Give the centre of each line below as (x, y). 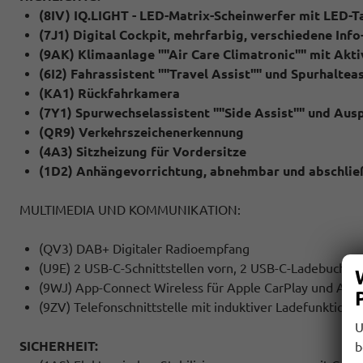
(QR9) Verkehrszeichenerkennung (141, 132)
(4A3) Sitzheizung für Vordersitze (143, 151)
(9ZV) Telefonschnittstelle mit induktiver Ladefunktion (195, 307)
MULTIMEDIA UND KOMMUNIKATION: (130, 209)
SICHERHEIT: (59, 346)
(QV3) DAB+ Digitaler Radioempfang (144, 248)
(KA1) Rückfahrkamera (109, 93)
